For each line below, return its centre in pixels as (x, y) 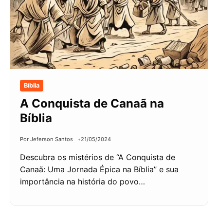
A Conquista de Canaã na (92, 104)
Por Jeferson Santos (46, 139)
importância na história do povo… (82, 182)
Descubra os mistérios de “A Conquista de (98, 157)
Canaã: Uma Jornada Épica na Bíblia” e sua (99, 170)
